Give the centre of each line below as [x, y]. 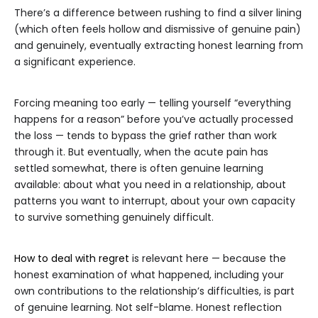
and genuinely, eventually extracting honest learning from [159, 46]
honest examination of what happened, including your [149, 275]
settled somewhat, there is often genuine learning [139, 169]
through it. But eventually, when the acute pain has [141, 152]
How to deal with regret [72, 259]
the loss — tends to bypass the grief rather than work [146, 136]
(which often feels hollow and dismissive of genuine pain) [158, 29]
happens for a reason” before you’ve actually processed [154, 120]
